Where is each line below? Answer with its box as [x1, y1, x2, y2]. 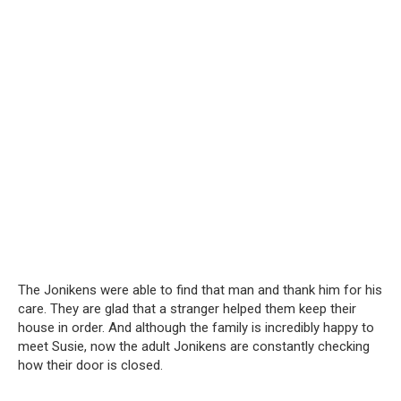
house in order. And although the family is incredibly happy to [18, 319, 374, 336]
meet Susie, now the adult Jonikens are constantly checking [18, 337, 370, 354]
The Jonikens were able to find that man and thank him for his [18, 281, 382, 298]
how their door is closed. [18, 356, 163, 373]
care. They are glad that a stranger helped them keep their [18, 300, 356, 317]
